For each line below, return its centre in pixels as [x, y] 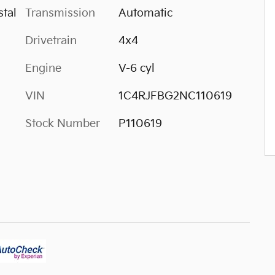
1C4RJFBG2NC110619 [175, 96]
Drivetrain [51, 41]
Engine [43, 68]
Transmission [60, 13]
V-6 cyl [136, 68]
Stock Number [63, 124]
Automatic [145, 13]
